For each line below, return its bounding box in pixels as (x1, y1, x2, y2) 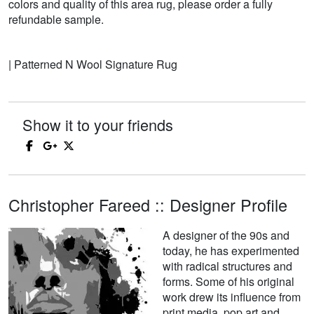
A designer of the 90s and (163, 227, 289, 244)
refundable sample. (8, 11, 104, 28)
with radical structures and (163, 258, 292, 275)
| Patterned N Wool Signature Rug (8, 56, 177, 73)
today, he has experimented (163, 243, 299, 259)
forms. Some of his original (163, 273, 294, 290)
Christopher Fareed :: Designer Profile (8, 193, 287, 217)
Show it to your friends (22, 114, 173, 136)
